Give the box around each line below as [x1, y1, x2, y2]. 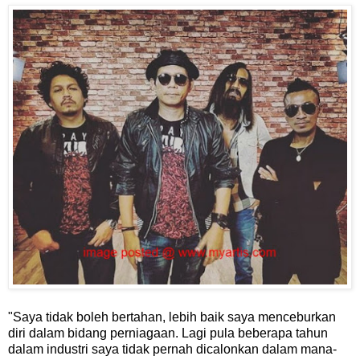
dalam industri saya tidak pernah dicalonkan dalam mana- [8, 342, 337, 357]
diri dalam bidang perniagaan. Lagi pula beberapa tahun [8, 326, 328, 341]
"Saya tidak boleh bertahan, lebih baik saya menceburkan [8, 310, 336, 325]
